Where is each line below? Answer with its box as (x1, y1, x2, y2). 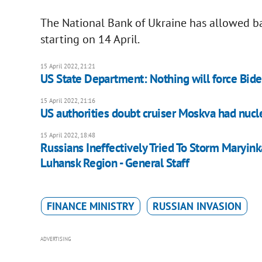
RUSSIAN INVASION (152, 199, 242, 213)
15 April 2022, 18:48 (40, 130, 95, 139)
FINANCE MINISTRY (46, 199, 135, 213)
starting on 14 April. (40, 31, 140, 47)
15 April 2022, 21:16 (40, 96, 95, 105)
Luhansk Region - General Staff (40, 154, 189, 171)
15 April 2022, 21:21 (40, 61, 95, 70)
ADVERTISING (40, 235, 71, 242)
